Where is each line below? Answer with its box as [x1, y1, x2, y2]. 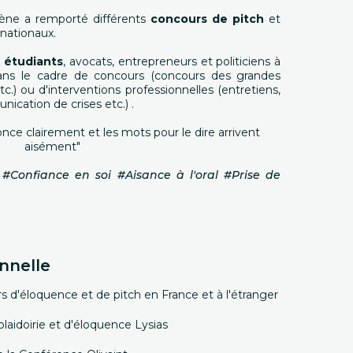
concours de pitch [150, 12, 265, 26]
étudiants [3, 54, 63, 69]
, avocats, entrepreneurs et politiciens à [62, 54, 281, 69]
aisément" [24, 139, 80, 154]
